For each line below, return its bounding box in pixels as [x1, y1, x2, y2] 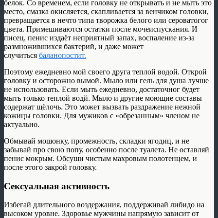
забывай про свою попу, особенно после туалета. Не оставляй [4, 145, 209, 154]
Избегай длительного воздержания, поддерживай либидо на [4, 200, 204, 209]
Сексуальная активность [4, 181, 109, 191]
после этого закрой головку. [4, 163, 99, 171]
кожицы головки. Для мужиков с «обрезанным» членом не [4, 111, 200, 120]
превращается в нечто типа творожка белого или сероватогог [4, 16, 208, 24]
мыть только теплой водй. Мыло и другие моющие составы [4, 93, 202, 102]
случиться [4, 51, 39, 59]
